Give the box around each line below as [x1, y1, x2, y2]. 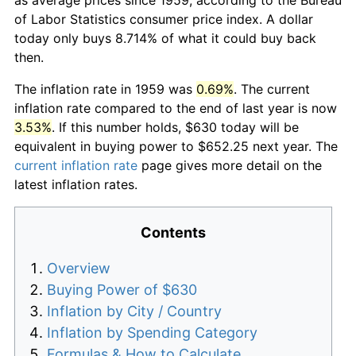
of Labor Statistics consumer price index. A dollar [14, 10, 313, 27]
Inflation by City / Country [47, 302, 222, 319]
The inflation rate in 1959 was [14, 80, 196, 97]
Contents [141, 223, 206, 241]
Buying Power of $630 [47, 281, 197, 298]
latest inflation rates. [14, 176, 137, 192]
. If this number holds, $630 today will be [52, 118, 299, 135]
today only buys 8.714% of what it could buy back [14, 29, 316, 46]
